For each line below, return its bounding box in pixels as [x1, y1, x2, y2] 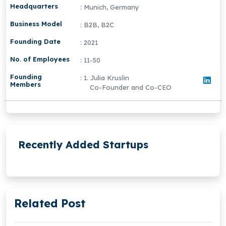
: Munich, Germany [80, 3, 139, 12]
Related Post [14, 196, 85, 210]
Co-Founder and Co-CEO [89, 83, 172, 92]
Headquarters [10, 2, 58, 11]
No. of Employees [10, 55, 70, 64]
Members [10, 80, 41, 89]
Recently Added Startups [18, 138, 148, 151]
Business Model [10, 20, 62, 28]
